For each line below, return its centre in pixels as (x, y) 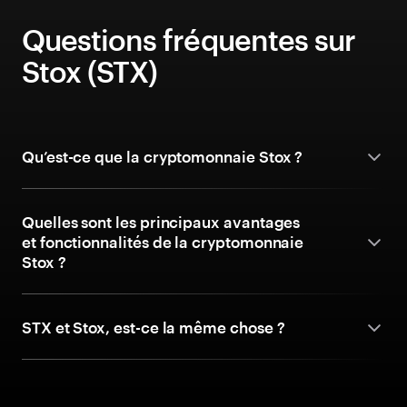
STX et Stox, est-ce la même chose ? (154, 327)
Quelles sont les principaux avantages (161, 222)
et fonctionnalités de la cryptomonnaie (163, 242)
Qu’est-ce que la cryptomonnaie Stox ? (163, 156)
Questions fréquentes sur (189, 40)
